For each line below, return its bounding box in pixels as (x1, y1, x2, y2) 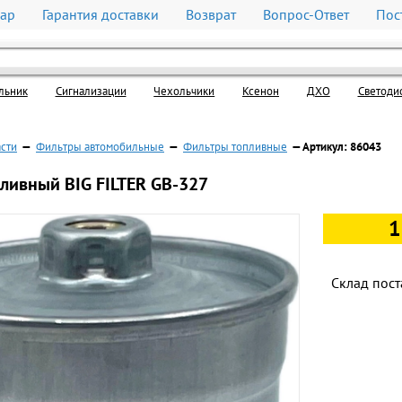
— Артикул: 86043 (290, 139, 381, 154)
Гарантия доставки (42, 5, 159, 23)
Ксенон (242, 83, 279, 99)
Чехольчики (153, 83, 215, 99)
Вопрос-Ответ (263, 5, 349, 23)
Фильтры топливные (183, 139, 287, 154)
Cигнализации (55, 83, 127, 99)
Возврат (186, 5, 236, 23)
